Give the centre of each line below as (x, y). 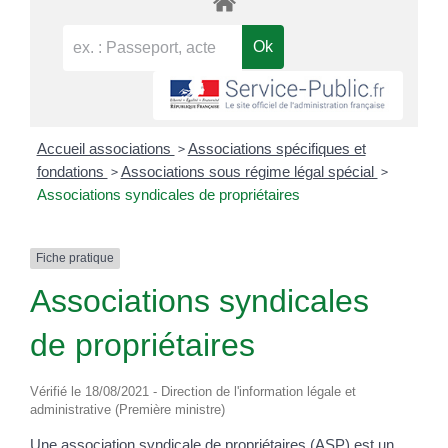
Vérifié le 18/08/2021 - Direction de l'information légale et (193, 391)
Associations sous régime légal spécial (249, 172)
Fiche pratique (75, 258)
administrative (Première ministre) (127, 409)
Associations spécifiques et (276, 149)
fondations (72, 172)
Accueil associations (105, 149)
